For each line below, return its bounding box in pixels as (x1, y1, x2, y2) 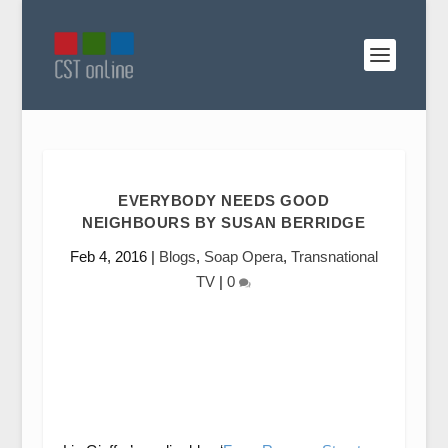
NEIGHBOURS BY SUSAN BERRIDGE (82, 214, 366, 231)
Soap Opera (203, 248, 283, 265)
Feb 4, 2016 (69, 248, 147, 265)
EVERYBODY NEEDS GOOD (118, 192, 330, 209)
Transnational (290, 248, 378, 265)
